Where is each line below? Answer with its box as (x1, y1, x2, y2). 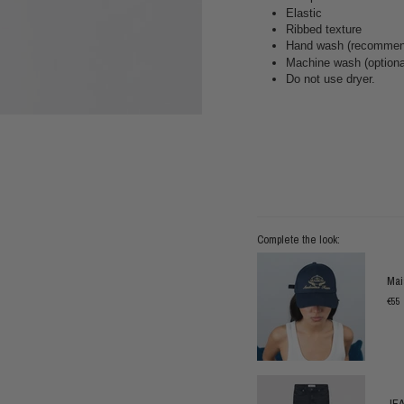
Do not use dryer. (286, 72, 375, 87)
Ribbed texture (286, 23, 362, 37)
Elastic (286, 5, 322, 20)
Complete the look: (257, 232, 340, 248)
